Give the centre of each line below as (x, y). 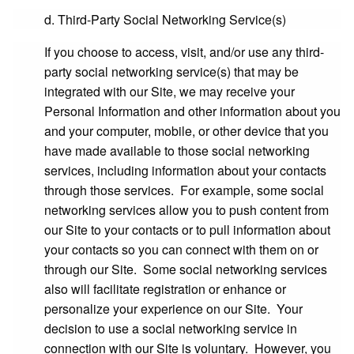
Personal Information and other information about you (192, 111)
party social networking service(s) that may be (171, 72)
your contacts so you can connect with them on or (181, 249)
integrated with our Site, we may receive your (169, 91)
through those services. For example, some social (184, 190)
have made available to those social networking (177, 151)
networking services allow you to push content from (186, 210)
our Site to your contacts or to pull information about (187, 230)
